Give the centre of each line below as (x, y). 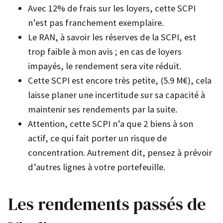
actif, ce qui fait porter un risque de (97, 138)
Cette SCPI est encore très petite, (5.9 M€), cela (120, 80)
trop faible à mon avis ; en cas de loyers (105, 51)
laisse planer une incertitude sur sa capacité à (116, 95)
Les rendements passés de (107, 204)
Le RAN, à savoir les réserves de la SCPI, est (112, 37)
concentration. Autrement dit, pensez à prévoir (120, 152)
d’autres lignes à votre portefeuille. (97, 167)
